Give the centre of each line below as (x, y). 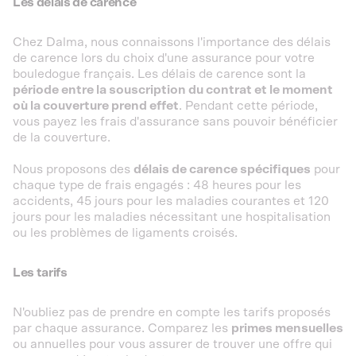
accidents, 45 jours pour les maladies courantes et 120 (171, 201)
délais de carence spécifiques (222, 169)
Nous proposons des (73, 169)
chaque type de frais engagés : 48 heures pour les (157, 185)
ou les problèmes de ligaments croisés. (125, 233)
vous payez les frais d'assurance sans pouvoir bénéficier (175, 122)
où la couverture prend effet (96, 106)
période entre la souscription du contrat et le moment (173, 90)
